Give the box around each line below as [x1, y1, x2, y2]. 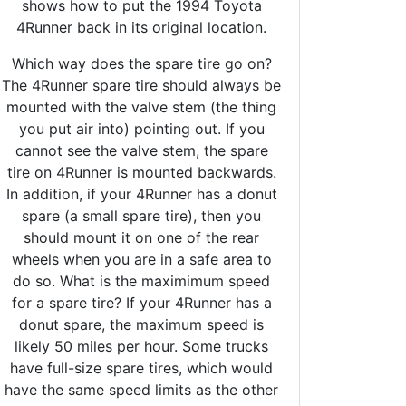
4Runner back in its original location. [16, 17, 266, 36]
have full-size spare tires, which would [10, 358, 273, 377]
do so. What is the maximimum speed [13, 271, 270, 290]
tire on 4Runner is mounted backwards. [6, 162, 276, 181]
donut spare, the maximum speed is [19, 314, 264, 333]
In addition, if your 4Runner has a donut [5, 184, 277, 203]
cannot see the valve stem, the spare [14, 140, 268, 159]
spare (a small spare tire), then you [22, 206, 261, 225]
